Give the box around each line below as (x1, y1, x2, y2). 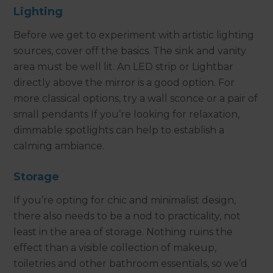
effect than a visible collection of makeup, (13, 241, 217, 253)
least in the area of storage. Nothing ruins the (13, 225, 233, 238)
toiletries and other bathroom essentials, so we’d (13, 257, 248, 269)
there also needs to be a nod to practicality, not (13, 210, 241, 222)
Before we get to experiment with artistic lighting (13, 29, 255, 41)
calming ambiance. (13, 140, 105, 152)
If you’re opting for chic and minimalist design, (13, 194, 236, 206)
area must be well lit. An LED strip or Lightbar (13, 60, 234, 73)
